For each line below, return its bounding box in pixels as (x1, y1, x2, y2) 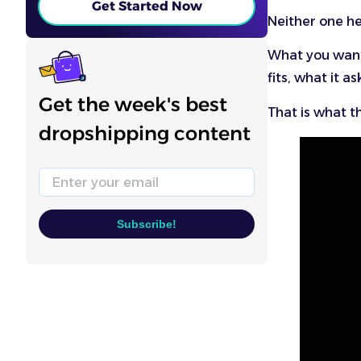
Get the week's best (39, 93, 227, 116)
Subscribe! (117, 218, 176, 230)
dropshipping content (39, 122, 251, 145)
